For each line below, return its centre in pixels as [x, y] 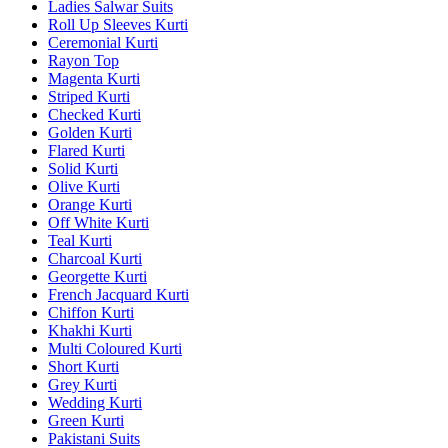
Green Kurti [86, 420]
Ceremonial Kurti [103, 42]
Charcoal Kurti [95, 258]
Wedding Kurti [95, 402]
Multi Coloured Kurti [115, 348]
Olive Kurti [84, 186]
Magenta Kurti [94, 78]
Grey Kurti [82, 384]
